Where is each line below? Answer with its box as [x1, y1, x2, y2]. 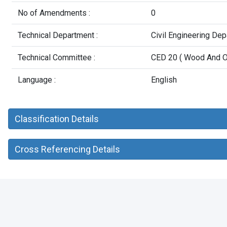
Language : [18, 75, 56, 85]
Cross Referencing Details [14, 144, 120, 155]
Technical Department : [18, 30, 98, 40]
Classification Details [14, 113, 99, 124]
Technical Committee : [18, 53, 95, 62]
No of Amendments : [18, 8, 90, 18]
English [151, 75, 177, 85]
